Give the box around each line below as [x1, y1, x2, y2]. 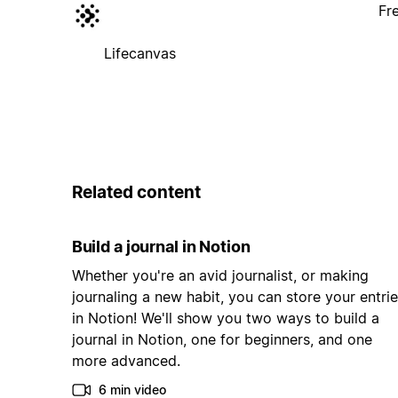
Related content [71, 181, 201, 203]
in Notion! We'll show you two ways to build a [71, 309, 379, 328]
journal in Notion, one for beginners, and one [71, 330, 372, 349]
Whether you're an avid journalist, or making [71, 267, 369, 285]
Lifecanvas [103, 44, 176, 62]
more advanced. [71, 352, 180, 370]
